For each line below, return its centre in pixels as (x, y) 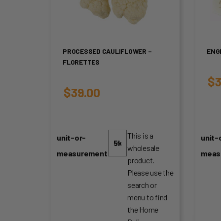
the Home (143, 209)
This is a (140, 135)
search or (142, 184)
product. (141, 160)
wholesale (143, 147)
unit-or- (72, 137)
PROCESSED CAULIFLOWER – (107, 51)
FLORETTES (81, 62)
